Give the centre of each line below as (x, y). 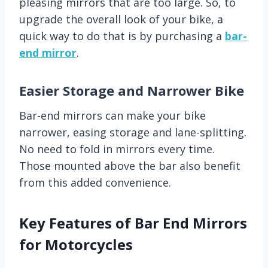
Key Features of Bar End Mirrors (133, 223)
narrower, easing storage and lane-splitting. (133, 132)
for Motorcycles (76, 244)
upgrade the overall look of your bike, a (121, 19)
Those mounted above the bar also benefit (130, 165)
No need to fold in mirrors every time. (117, 149)
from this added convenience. (95, 182)
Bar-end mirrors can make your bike (112, 115)
